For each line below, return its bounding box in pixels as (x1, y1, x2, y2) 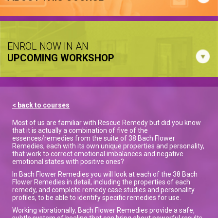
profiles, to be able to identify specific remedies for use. (12, 193, 181, 201)
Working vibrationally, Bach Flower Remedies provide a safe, (12, 206, 195, 214)
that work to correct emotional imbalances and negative (12, 149, 183, 158)
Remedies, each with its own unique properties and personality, (12, 142, 204, 150)
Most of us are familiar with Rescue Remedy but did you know (12, 118, 201, 127)
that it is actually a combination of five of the (12, 126, 148, 134)
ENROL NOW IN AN (7, 40, 89, 52)
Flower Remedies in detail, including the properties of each (12, 178, 190, 186)
